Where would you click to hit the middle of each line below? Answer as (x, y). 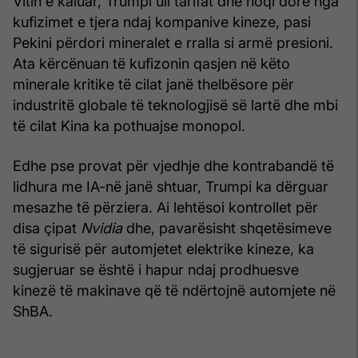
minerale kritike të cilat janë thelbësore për (153, 84)
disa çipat (47, 228)
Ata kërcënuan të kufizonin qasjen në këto (151, 63)
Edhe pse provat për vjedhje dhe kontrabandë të (173, 165)
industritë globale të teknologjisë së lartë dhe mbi (175, 105)
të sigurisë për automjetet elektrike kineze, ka (163, 249)
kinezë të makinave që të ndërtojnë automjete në (174, 290)
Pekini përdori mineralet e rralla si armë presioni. (173, 42)
